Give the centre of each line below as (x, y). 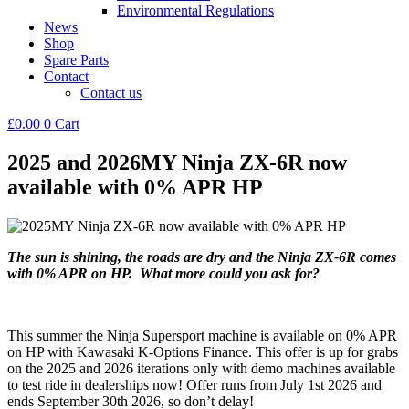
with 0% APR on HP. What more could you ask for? (163, 273)
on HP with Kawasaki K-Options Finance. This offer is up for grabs (203, 351)
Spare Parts (76, 59)
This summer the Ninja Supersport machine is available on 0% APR (202, 335)
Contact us (111, 92)
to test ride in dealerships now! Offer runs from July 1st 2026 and (194, 384)
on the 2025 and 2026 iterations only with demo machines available (201, 368)
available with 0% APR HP (135, 187)
